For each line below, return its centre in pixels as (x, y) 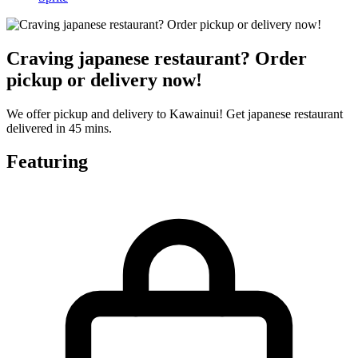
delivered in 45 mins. (59, 128)
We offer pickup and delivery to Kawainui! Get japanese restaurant (175, 113)
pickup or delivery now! (104, 80)
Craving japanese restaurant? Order (157, 58)
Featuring (47, 162)
